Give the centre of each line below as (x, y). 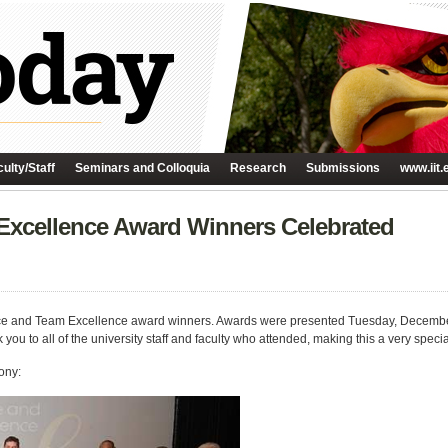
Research (258, 168)
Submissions (343, 168)
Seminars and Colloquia (142, 168)
